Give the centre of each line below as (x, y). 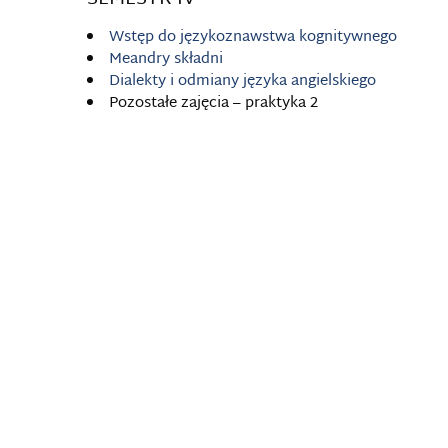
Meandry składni (166, 59)
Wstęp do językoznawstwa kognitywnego (253, 37)
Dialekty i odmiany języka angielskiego (242, 81)
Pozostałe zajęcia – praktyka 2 (213, 103)
